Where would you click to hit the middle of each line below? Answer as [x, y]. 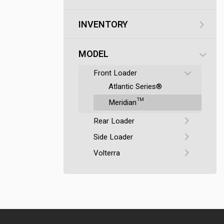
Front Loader [115, 73]
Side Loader [113, 137]
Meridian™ [126, 102]
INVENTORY [103, 25]
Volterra [106, 153]
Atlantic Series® [135, 86]
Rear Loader [114, 121]
